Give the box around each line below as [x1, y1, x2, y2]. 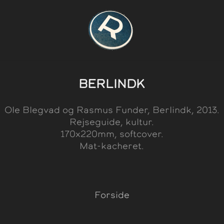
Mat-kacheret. [79, 140, 144, 151]
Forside [94, 189, 129, 200]
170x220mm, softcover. [60, 128, 163, 139]
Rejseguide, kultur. [69, 116, 154, 127]
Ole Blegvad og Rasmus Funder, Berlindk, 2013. [4, 104, 219, 115]
